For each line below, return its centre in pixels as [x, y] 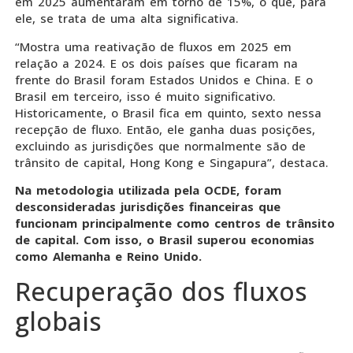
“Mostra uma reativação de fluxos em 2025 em [153, 46]
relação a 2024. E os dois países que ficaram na [156, 63]
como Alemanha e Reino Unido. [108, 256]
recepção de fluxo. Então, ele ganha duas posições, [165, 129]
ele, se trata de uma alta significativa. [127, 19]
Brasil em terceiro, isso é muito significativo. [145, 96]
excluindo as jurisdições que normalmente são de [160, 145]
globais [58, 321]
